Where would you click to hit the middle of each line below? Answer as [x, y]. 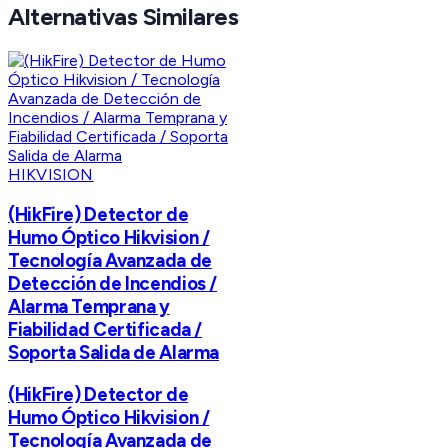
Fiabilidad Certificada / [105, 329]
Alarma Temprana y [89, 306]
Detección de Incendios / [113, 283]
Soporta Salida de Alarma [114, 352]
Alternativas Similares [123, 17]
